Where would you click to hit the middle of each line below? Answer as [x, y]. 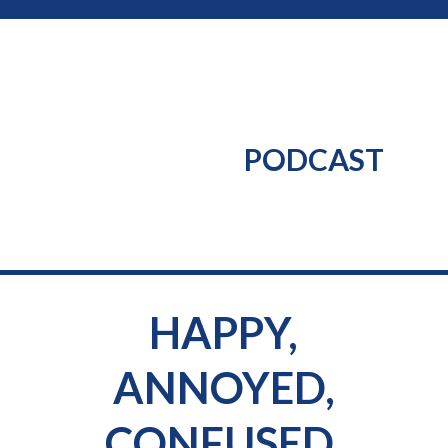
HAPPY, [224, 333]
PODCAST [313, 159]
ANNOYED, [223, 388]
